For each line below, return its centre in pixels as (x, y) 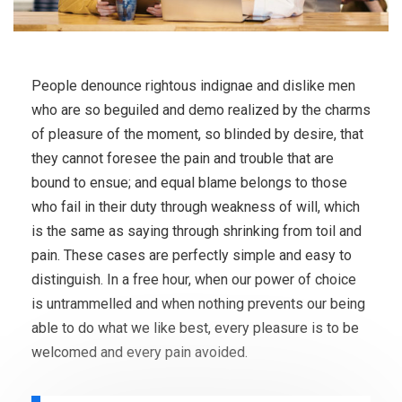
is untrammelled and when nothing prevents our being (198, 304)
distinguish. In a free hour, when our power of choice (194, 280)
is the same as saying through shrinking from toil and (197, 232)
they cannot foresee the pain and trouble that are (183, 159)
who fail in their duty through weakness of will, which (196, 207)
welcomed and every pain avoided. (140, 353)
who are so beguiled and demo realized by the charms (201, 110)
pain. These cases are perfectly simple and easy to (192, 256)
